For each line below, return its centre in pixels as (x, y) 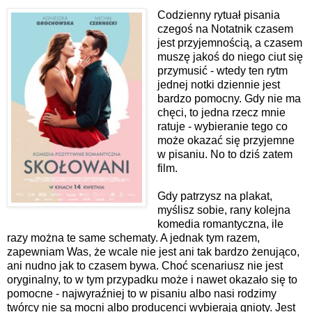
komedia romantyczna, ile (220, 224)
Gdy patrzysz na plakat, (214, 196)
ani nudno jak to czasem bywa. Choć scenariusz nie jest (145, 266)
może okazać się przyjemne (226, 141)
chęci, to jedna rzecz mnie (221, 113)
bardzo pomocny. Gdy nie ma (229, 99)
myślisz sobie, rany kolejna (224, 210)
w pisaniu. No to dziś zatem (225, 155)
